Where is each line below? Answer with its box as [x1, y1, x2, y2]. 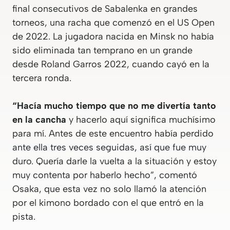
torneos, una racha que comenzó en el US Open [12, 17, 215, 29]
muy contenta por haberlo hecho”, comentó [12, 169, 197, 181]
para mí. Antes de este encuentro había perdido [12, 128, 214, 140]
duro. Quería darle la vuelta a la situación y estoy [12, 156, 217, 167]
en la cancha [12, 114, 66, 126]
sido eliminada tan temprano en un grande [12, 45, 193, 56]
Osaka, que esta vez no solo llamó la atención [12, 183, 206, 195]
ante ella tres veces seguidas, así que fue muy [12, 142, 206, 154]
